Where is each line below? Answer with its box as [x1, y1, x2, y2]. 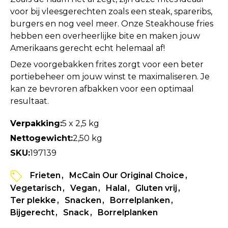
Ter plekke [10, 195, 56, 206]
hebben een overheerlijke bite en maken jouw [10, 31, 200, 41]
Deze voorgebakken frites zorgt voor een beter [10, 59, 204, 69]
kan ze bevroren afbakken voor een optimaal [10, 83, 194, 94]
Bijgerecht [10, 208, 54, 218]
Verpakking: [10, 118, 62, 128]
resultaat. [10, 96, 49, 106]
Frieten [30, 170, 61, 180]
